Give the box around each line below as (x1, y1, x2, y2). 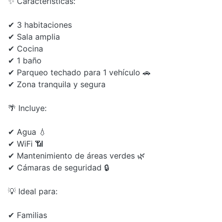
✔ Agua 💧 (8, 126, 47, 137)
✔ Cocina (8, 43, 43, 54)
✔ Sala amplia (8, 31, 60, 42)
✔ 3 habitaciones (8, 19, 72, 30)
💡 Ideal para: (8, 186, 57, 196)
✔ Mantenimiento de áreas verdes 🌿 (8, 150, 145, 161)
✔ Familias (8, 210, 47, 220)
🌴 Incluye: (8, 103, 47, 113)
